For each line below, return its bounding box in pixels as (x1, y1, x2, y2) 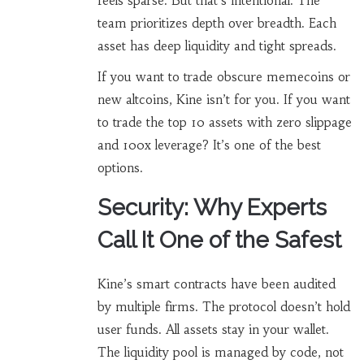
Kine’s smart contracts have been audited (97, 275, 336, 292)
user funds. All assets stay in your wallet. (97, 321, 329, 337)
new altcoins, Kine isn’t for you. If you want (97, 91, 350, 107)
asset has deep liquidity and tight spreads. (97, 37, 336, 54)
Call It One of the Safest (97, 226, 341, 253)
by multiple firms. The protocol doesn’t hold (97, 298, 350, 314)
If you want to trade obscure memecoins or (97, 68, 350, 84)
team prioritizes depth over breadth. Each (97, 15, 336, 31)
